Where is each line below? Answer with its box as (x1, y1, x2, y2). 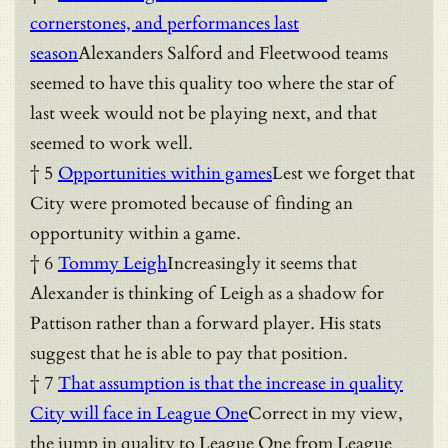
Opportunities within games (58, 162, 272, 184)
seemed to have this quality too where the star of (30, 72, 395, 94)
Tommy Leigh (58, 252, 167, 274)
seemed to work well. (30, 132, 193, 154)
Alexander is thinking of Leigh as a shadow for (30, 282, 384, 304)
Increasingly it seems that (167, 252, 357, 274)
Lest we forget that (272, 162, 415, 184)
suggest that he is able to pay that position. (30, 342, 348, 364)
